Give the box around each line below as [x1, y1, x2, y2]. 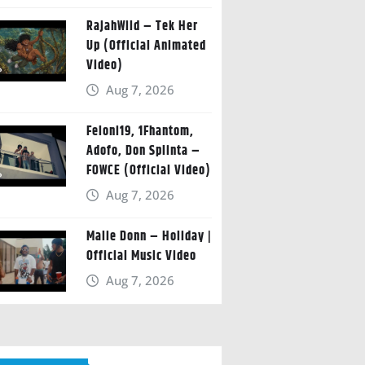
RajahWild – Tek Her [86, 15, 198, 37]
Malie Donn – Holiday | [86, 226, 212, 247]
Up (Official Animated [86, 35, 206, 56]
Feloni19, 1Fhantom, [86, 121, 194, 142]
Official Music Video [86, 245, 196, 266]
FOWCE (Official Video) [86, 160, 211, 181]
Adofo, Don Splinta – [86, 140, 200, 161]
